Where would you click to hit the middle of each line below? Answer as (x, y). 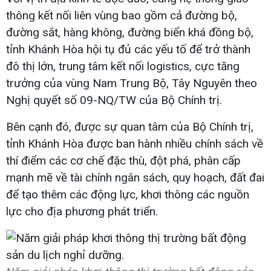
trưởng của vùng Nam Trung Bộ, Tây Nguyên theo (132, 83)
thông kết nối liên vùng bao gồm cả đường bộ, (122, 15)
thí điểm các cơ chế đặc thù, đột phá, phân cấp (123, 160)
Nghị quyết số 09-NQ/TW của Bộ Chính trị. (114, 100)
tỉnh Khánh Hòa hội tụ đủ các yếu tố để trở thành (128, 49)
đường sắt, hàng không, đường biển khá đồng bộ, (130, 32)
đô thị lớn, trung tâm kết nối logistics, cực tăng (123, 66)
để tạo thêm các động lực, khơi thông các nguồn (128, 194)
